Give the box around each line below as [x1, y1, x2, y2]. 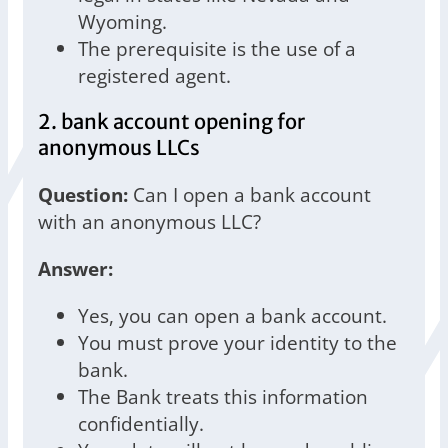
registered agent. [78, 62, 231, 90]
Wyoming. [78, 8, 167, 36]
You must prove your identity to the [78, 329, 397, 357]
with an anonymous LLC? [38, 208, 261, 236]
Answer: [38, 255, 113, 283]
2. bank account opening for [38, 109, 305, 136]
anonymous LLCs [38, 135, 200, 162]
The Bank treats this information [78, 383, 368, 411]
